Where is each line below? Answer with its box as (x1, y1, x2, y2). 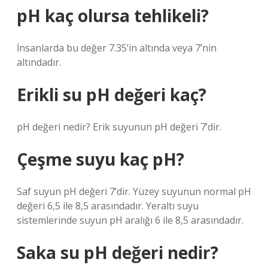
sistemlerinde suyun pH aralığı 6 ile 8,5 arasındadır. (17, 214, 243, 227)
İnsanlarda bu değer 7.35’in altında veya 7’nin (17, 41, 217, 54)
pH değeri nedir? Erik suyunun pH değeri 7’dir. (17, 120, 221, 133)
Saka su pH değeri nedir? (17, 241, 218, 264)
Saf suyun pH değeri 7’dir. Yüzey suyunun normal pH (17, 185, 251, 198)
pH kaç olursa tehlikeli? (17, 4, 209, 27)
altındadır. (17, 56, 61, 69)
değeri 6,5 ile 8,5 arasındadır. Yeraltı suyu (17, 199, 199, 212)
